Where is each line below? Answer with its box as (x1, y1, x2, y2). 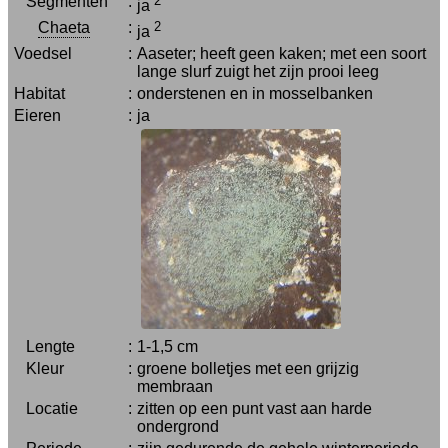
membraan (137, 378, 213, 395)
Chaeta (38, 19, 90, 36)
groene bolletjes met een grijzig (137, 360, 359, 377)
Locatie (14, 400, 78, 417)
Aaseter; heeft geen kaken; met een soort (137, 45, 426, 62)
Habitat (14, 85, 65, 102)
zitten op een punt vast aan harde (137, 400, 372, 417)
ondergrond (137, 418, 219, 435)
